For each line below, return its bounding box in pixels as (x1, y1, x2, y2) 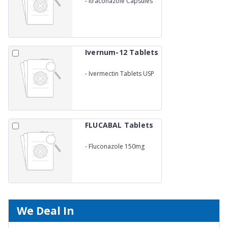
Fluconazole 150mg (89, 141, 145, 151)
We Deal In (17, 204, 74, 218)
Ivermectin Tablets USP (89, 69, 154, 78)
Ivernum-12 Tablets (85, 47, 159, 57)
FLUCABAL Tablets (85, 120, 154, 130)
